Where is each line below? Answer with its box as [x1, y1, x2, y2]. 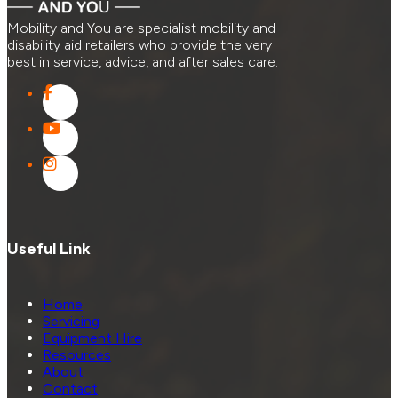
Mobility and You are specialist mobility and [7, 19, 275, 36]
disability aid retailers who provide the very [7, 36, 272, 53]
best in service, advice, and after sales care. [7, 52, 278, 70]
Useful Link [7, 238, 91, 259]
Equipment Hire [43, 329, 142, 346]
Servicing [43, 312, 99, 330]
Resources [43, 346, 111, 363]
